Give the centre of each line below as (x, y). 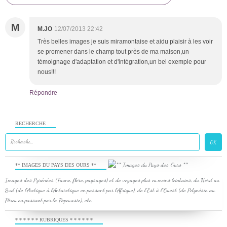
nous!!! (47, 72)
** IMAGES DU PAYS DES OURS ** (56, 165)
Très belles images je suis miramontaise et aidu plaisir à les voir (125, 42)
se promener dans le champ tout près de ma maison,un (113, 52)
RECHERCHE (30, 123)
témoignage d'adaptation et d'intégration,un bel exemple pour (122, 62)
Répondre (43, 93)
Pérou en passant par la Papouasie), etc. (49, 200)
